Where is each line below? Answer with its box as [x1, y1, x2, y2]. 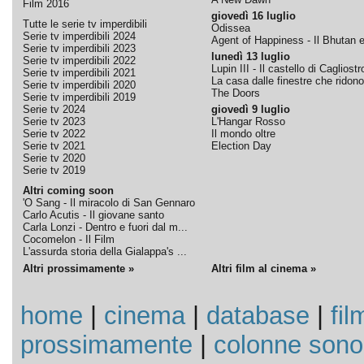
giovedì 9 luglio [210, 103, 290, 115]
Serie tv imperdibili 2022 [22, 54, 136, 67]
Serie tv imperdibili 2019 [22, 91, 136, 103]
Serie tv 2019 [22, 164, 85, 176]
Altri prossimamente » [22, 262, 134, 275]
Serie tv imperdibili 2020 [22, 79, 136, 91]
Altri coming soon [22, 184, 114, 197]
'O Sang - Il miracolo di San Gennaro [22, 197, 195, 209]
